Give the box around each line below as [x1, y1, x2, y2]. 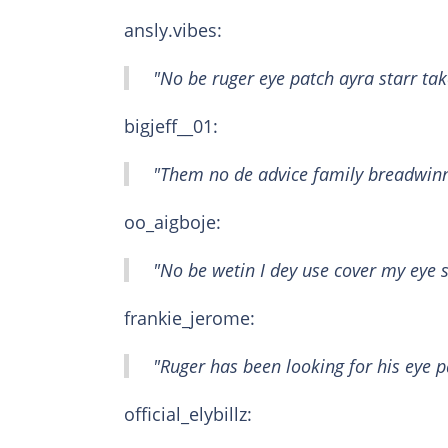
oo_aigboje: [124, 210, 221, 235]
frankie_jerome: [124, 306, 255, 331]
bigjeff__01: [124, 114, 218, 139]
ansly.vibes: [124, 18, 222, 43]
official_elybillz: [124, 402, 252, 427]
